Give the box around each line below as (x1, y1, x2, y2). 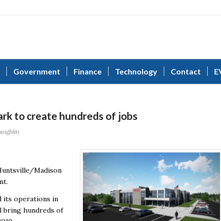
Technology (115, 67, 157, 76)
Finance (74, 67, 102, 76)
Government (13, 67, 60, 76)
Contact (171, 67, 201, 76)
